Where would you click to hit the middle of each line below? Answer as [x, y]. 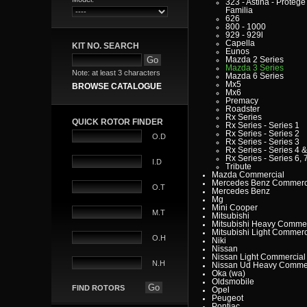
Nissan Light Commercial [259, 257]
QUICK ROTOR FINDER [118, 122]
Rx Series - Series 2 [262, 133]
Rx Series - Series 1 [262, 125]
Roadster [243, 109]
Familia [239, 10]
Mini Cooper [235, 207]
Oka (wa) [229, 273]
